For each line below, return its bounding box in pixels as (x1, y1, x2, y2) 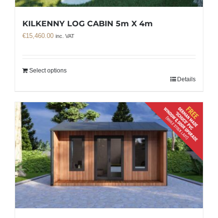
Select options (29, 67, 67, 74)
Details (177, 76, 196, 83)
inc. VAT (55, 33, 74, 39)
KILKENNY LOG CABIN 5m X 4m (22, 19, 153, 29)
